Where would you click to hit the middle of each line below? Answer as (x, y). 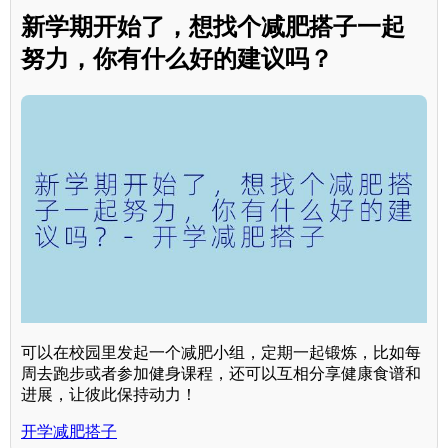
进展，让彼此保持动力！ (109, 394)
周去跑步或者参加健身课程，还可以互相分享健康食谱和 (221, 373)
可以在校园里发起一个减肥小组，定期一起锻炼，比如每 (221, 352)
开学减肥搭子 (69, 431)
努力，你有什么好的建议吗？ (177, 58)
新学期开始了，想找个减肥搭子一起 (213, 26)
